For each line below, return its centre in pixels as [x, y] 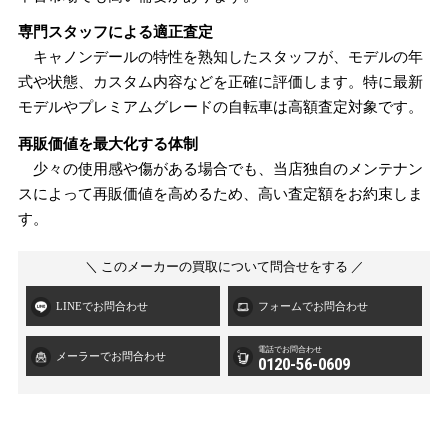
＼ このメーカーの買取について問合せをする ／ [224, 266]
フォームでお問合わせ [312, 305]
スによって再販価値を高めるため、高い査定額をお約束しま [220, 193]
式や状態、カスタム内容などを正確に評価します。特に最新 [220, 82]
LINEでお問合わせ [102, 305]
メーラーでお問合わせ [111, 355]
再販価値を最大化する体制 [107, 143]
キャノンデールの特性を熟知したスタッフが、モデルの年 [220, 57]
